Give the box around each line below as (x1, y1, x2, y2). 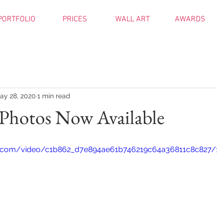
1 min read (37, 92, 70, 100)
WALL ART (115, 15, 150, 24)
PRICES (62, 15, 87, 24)
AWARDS (175, 15, 205, 24)
